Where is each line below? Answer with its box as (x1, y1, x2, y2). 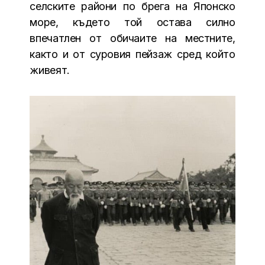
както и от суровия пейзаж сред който (30, 48, 235, 61)
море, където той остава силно (30, 16, 235, 29)
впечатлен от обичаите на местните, (30, 32, 235, 45)
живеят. (30, 64, 70, 77)
